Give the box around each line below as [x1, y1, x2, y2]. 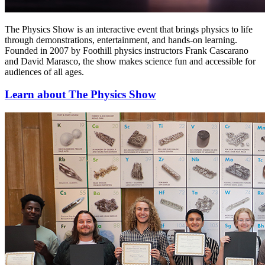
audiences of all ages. [5, 66, 84, 77]
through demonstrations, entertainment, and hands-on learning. [5, 34, 237, 45]
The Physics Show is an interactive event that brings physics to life [5, 24, 253, 34]
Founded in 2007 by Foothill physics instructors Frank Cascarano [5, 45, 248, 56]
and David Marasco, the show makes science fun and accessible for [5, 56, 256, 66]
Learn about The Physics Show [5, 88, 156, 101]
